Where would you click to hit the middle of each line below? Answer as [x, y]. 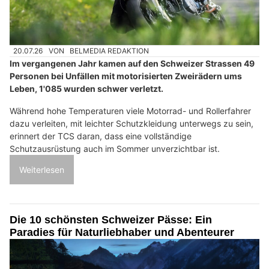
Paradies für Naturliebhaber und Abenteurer [122, 233]
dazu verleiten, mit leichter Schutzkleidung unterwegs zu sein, [131, 124]
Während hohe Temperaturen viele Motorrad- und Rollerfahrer [130, 111]
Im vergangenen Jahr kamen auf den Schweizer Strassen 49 [132, 64]
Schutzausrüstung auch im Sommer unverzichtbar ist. [115, 149]
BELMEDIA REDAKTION [110, 51]
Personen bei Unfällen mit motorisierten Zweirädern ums [126, 76]
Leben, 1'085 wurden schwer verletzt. [86, 89]
